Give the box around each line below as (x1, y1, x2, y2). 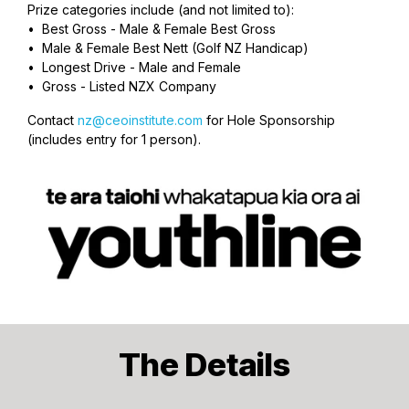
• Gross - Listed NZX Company (27, 79, 216, 94)
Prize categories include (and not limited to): (27, 2, 294, 17)
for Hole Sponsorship (203, 112, 335, 128)
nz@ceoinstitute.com (78, 112, 203, 128)
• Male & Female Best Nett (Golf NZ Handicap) (27, 40, 309, 56)
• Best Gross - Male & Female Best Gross (27, 21, 276, 37)
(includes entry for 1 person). (27, 131, 201, 147)
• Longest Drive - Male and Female (27, 59, 241, 75)
